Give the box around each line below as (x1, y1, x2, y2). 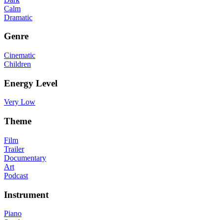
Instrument (4, 189, 49, 200)
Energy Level (4, 78, 57, 88)
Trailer (4, 144, 24, 153)
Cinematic (4, 51, 35, 60)
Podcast (4, 171, 28, 180)
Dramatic (4, 13, 32, 22)
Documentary (4, 153, 46, 162)
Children (4, 60, 31, 69)
